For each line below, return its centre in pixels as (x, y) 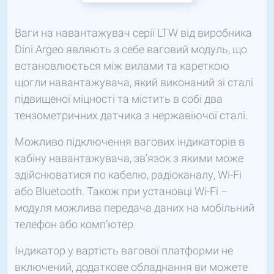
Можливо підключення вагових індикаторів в (130, 142)
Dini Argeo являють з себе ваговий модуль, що (131, 50)
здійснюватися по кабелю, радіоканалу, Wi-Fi (128, 175)
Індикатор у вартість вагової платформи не (124, 251)
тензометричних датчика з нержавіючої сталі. (131, 116)
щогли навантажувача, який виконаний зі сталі (134, 83)
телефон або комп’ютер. (75, 224)
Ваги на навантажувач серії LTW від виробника (133, 33)
